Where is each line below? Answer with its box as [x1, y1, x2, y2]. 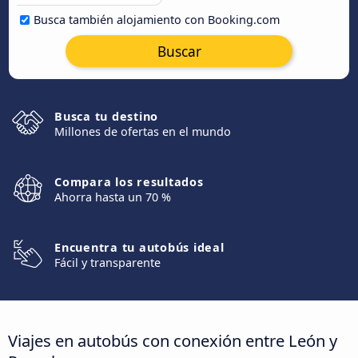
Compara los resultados [54, 174, 204, 189]
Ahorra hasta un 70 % [54, 189, 171, 205]
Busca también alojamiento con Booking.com [34, 12, 280, 27]
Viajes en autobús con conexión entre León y [8, 328, 337, 352]
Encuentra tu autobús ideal [54, 240, 225, 255]
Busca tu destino [54, 109, 158, 124]
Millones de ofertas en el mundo [54, 124, 231, 139]
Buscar [157, 42, 201, 61]
